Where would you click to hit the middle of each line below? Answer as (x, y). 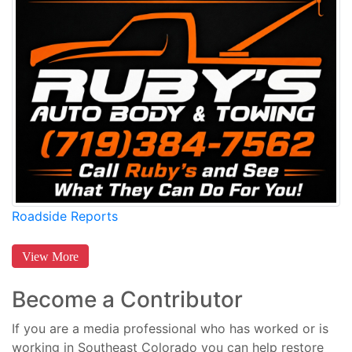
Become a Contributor (127, 300)
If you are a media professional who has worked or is (170, 329)
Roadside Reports (65, 216)
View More (50, 257)
